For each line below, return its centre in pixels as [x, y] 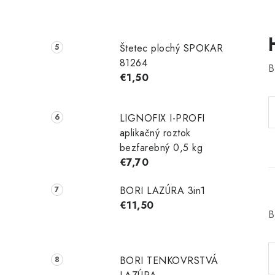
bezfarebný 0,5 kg [161, 148]
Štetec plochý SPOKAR [171, 48]
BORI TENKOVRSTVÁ [169, 260]
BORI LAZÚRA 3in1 [162, 191]
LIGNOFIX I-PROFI [162, 118]
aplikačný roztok [155, 133]
